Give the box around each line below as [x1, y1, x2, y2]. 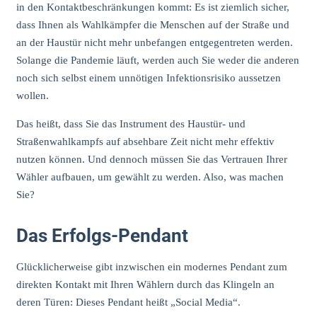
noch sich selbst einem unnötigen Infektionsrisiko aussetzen [16, 72, 281, 84]
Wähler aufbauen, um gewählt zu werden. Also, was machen [16, 171, 284, 183]
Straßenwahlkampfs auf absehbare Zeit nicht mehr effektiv [16, 136, 275, 148]
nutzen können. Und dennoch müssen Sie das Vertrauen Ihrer [16, 154, 287, 166]
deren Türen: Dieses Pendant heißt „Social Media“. [16, 296, 241, 308]
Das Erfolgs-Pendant [16, 225, 188, 247]
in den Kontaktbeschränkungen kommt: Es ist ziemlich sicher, [16, 1, 289, 13]
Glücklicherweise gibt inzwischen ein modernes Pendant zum [16, 260, 287, 272]
